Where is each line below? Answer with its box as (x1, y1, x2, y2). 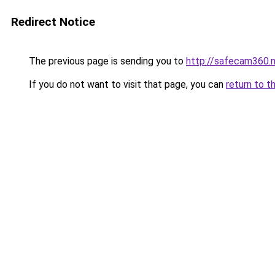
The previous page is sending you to (26, 55, 186, 67)
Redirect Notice (11, 15, 95, 29)
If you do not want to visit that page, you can (26, 79, 226, 90)
